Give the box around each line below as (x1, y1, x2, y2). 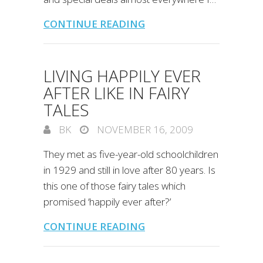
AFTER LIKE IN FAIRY (43, 82, 190, 104)
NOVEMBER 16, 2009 (95, 123, 193, 136)
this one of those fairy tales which (43, 179, 186, 193)
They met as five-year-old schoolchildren (43, 147, 218, 161)
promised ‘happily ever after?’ (43, 195, 171, 208)
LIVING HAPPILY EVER (43, 65, 201, 87)
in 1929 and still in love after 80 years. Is (43, 163, 215, 177)
